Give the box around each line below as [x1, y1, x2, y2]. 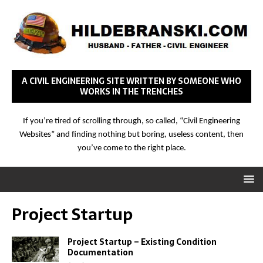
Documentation [68, 246, 133, 259]
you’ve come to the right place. [77, 144, 186, 153]
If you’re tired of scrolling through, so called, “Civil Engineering [23, 117, 240, 126]
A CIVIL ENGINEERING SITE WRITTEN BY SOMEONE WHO [22, 75, 241, 88]
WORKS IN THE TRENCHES [80, 85, 183, 99]
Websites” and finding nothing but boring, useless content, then [19, 130, 244, 140]
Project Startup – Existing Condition [68, 235, 217, 249]
